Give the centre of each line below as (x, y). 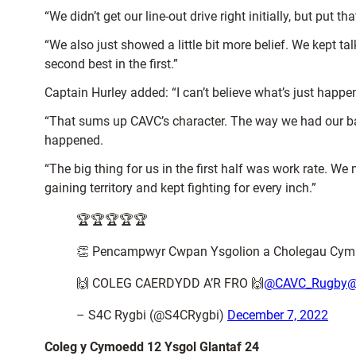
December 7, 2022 (278, 315)
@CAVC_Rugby (306, 283)
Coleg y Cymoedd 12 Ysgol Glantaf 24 (152, 347)
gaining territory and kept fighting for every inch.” (180, 188)
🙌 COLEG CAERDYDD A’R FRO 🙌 (170, 283)
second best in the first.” (111, 64)
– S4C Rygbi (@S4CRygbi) (152, 315)
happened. (74, 140)
